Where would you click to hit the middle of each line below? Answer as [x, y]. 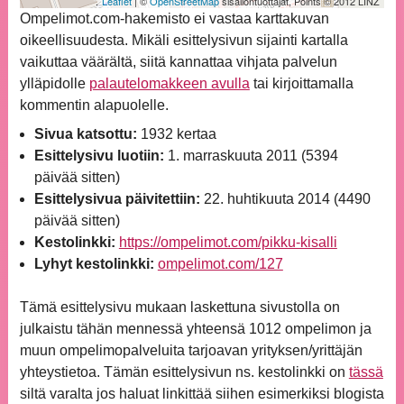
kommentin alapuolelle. [94, 106]
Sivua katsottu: [85, 134]
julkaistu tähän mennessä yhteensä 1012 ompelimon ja [195, 329]
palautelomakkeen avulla [169, 84]
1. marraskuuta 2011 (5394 [251, 156]
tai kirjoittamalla [301, 84]
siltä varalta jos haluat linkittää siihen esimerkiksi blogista [202, 394]
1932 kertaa [176, 134]
